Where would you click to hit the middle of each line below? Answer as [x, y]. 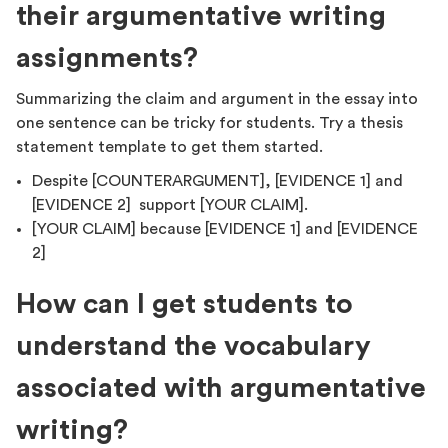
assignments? [107, 57]
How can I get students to [184, 303]
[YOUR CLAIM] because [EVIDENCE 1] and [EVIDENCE [225, 228]
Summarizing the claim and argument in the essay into [217, 98]
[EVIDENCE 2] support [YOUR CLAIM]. [170, 204]
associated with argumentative [221, 387]
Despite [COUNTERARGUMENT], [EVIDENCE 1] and [217, 180]
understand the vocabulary [193, 345]
